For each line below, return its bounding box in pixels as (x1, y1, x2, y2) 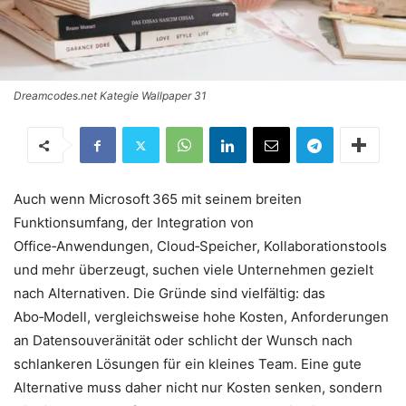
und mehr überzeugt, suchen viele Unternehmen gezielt (14, 261, 373, 279)
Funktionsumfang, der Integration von (14, 214, 254, 232)
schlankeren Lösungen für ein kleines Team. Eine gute (14, 355, 362, 373)
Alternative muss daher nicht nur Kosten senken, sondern (14, 379, 382, 397)
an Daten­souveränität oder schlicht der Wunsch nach (14, 332, 353, 350)
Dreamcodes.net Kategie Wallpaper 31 (14, 89, 207, 103)
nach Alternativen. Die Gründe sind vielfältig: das (14, 285, 325, 303)
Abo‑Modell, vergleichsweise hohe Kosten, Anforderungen (14, 308, 389, 326)
